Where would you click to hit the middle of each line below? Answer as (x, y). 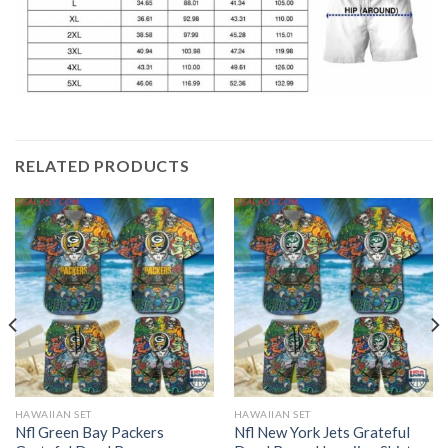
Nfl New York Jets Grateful (321, 431)
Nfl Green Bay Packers (89, 431)
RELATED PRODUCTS (102, 165)
